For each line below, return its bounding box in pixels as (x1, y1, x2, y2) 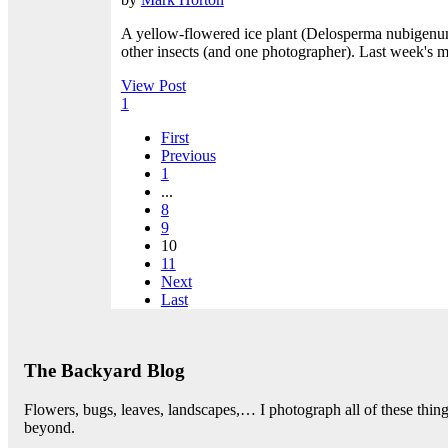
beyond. (24, 418, 75, 436)
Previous (160, 147, 216, 165)
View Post (120, 77, 186, 95)
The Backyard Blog (24, 359, 185, 381)
